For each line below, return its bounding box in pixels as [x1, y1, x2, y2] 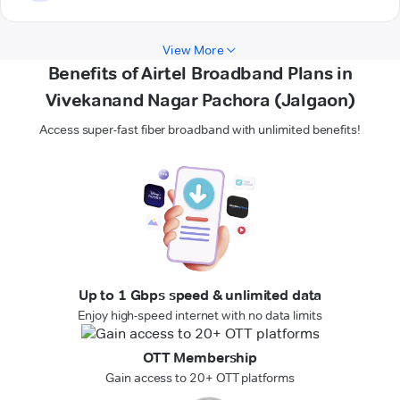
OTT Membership [143, 349, 257, 367]
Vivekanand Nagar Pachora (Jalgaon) [45, 89, 355, 112]
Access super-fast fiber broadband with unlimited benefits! [39, 121, 361, 138]
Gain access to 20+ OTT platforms [105, 370, 295, 387]
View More [162, 42, 224, 59]
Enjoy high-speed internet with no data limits [78, 307, 322, 324]
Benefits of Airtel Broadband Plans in [47, 62, 353, 85]
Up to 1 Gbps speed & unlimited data [78, 287, 322, 304]
